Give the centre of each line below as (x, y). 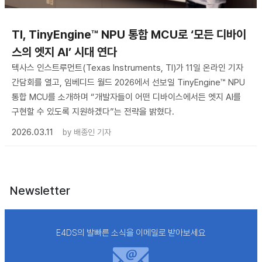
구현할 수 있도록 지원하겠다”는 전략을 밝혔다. (93, 112)
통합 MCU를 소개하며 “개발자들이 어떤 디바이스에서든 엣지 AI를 (126, 97)
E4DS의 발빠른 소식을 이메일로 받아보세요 (131, 233)
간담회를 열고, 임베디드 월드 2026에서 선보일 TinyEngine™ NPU (128, 83)
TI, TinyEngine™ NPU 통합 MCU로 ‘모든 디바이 (129, 35)
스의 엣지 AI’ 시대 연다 (64, 52)
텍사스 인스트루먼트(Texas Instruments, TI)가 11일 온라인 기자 (127, 68)
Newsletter (40, 191)
